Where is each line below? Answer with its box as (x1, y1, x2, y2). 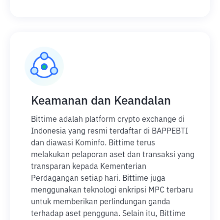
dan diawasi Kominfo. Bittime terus (31, 139, 155, 147)
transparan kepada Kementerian (31, 163, 146, 171)
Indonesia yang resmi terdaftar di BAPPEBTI (31, 128, 188, 136)
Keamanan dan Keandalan (31, 95, 171, 107)
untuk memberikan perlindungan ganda (31, 198, 170, 206)
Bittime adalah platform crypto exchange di (31, 116, 185, 124)
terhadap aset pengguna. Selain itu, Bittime (31, 210, 186, 218)
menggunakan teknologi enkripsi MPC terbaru (31, 187, 193, 194)
